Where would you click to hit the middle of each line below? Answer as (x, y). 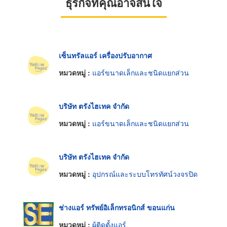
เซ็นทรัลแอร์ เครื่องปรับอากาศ (105, 55)
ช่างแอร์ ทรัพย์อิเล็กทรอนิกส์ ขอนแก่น (117, 207)
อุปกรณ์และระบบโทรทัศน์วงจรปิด (145, 174)
